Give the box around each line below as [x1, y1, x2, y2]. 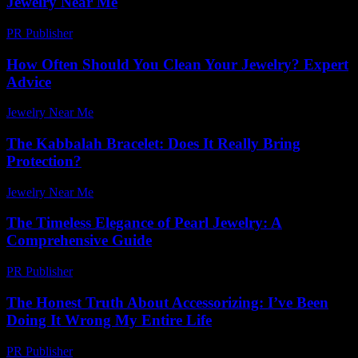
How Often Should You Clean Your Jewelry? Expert [6, 55, 348, 73]
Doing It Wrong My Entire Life [6, 311, 212, 328]
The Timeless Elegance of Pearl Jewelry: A [6, 214, 282, 232]
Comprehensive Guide [6, 232, 152, 249]
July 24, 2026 [101, 185, 169, 199]
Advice [6, 73, 51, 90]
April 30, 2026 [100, 105, 174, 120]
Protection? [6, 152, 82, 169]
